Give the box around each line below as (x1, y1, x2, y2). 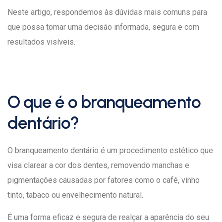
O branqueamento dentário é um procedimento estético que (7, 146, 213, 155)
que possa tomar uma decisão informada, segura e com (7, 22, 199, 32)
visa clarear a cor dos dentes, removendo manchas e (7, 161, 189, 170)
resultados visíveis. (7, 37, 75, 47)
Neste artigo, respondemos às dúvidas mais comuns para (7, 7, 207, 17)
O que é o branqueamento (7, 92, 201, 112)
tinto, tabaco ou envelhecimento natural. (7, 190, 143, 200)
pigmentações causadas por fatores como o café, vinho (7, 175, 200, 185)
